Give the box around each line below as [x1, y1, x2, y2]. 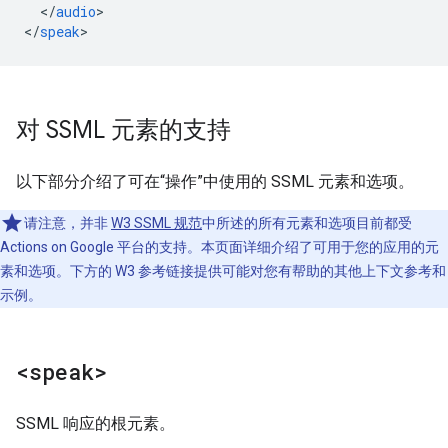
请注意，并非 [24, 215, 111, 231]
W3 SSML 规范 [111, 215, 202, 231]
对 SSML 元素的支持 [16, 115, 231, 145]
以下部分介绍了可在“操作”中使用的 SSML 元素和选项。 [16, 172, 414, 191]
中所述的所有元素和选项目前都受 [202, 215, 412, 231]
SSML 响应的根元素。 [16, 414, 175, 433]
